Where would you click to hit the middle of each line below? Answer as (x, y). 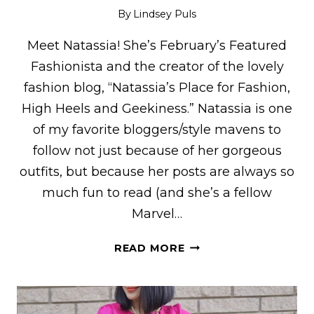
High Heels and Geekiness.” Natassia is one (157, 108)
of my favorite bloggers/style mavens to (157, 129)
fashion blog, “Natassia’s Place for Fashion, (157, 87)
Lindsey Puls (165, 14)
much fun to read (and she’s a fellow (157, 192)
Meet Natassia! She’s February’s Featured (157, 45)
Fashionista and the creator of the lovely (157, 66)
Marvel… (157, 213)
